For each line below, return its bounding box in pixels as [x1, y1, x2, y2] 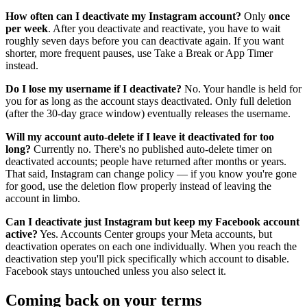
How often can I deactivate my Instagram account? [5, 10, 241, 22]
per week [5, 22, 48, 34]
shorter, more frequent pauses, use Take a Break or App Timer [5, 47, 273, 59]
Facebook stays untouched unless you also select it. [5, 265, 226, 277]
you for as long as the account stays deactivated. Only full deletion [5, 95, 291, 107]
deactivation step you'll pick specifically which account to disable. [5, 252, 289, 265]
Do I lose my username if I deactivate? [5, 82, 182, 95]
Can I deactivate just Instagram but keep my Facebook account [5, 215, 299, 228]
